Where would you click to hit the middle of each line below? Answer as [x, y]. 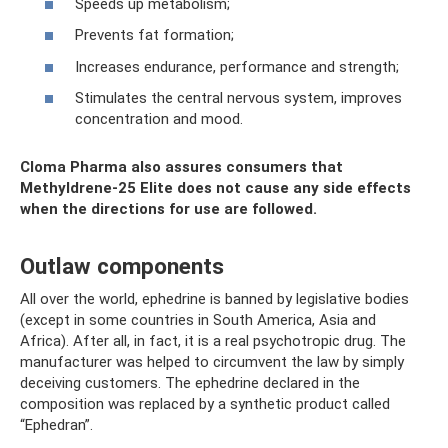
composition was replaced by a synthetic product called [205, 404]
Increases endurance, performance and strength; [237, 66]
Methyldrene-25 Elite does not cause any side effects [215, 188]
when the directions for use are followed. [168, 209]
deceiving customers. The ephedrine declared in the [190, 383]
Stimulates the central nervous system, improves [238, 98]
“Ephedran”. [56, 425]
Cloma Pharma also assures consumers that [181, 167]
